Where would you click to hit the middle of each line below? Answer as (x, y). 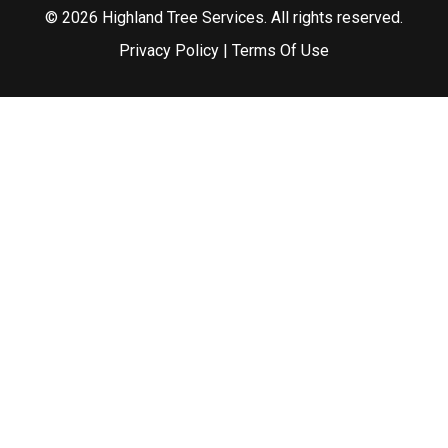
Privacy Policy (169, 51)
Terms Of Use (280, 51)
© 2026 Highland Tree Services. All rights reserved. (224, 18)
